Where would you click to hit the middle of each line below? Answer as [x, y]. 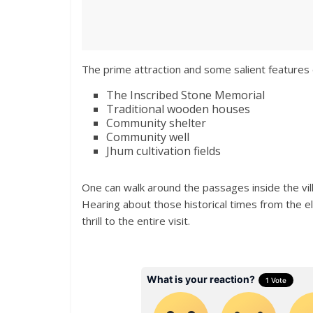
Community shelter [156, 123]
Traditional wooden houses [178, 109]
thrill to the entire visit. [136, 220]
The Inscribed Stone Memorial [185, 95]
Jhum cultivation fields [163, 151]
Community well [148, 137]
